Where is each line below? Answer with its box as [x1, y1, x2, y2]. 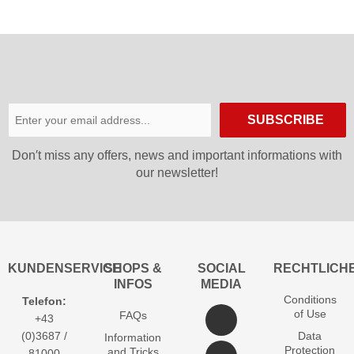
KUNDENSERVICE [8, 261, 121, 275]
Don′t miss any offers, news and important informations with [12, 148, 342, 162]
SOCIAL [197, 261, 246, 275]
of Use [293, 307, 326, 320]
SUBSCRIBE [247, 112, 324, 126]
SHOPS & [104, 261, 162, 275]
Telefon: [22, 294, 66, 307]
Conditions [283, 292, 337, 306]
